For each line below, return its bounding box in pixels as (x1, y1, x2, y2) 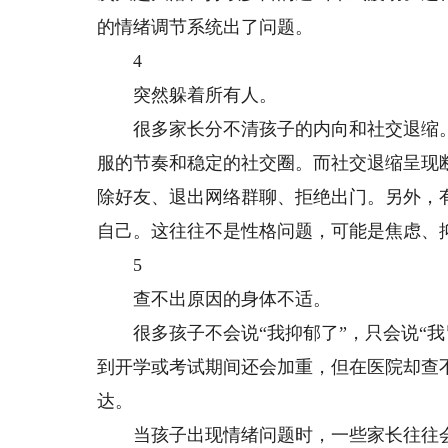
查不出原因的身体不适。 (97, 289, 332, 309)
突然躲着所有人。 (97, 85, 278, 105)
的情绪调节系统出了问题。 (97, 17, 314, 37)
